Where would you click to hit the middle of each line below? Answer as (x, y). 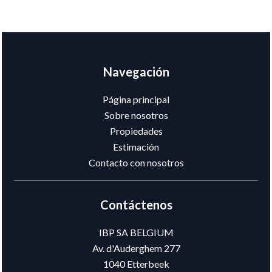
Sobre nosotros (136, 115)
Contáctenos (136, 205)
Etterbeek (147, 264)
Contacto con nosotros (136, 162)
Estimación (136, 147)
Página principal (136, 99)
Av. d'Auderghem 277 (136, 248)
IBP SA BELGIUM (136, 232)
